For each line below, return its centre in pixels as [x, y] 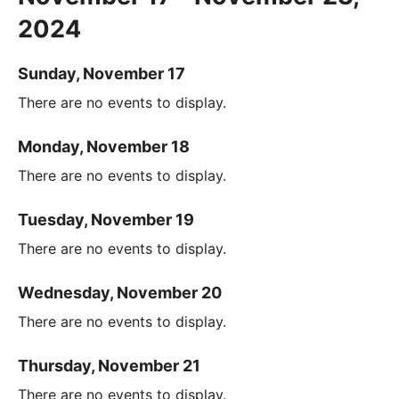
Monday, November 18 [104, 146]
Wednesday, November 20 [120, 292]
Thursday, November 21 [109, 365]
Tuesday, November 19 [106, 219]
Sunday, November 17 [102, 73]
